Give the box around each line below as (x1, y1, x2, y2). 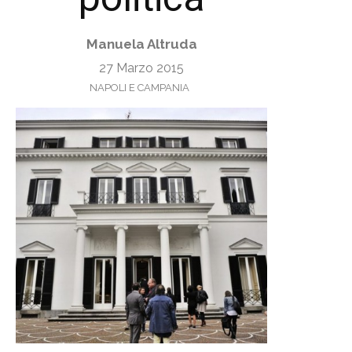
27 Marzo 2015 (99, 60, 184, 75)
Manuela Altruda (86, 36, 197, 52)
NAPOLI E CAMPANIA (90, 81, 189, 93)
